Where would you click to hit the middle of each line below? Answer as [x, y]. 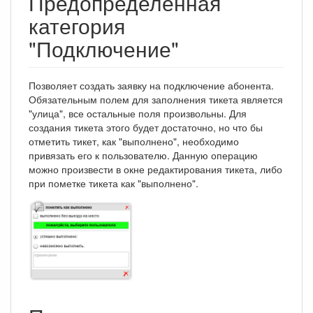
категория [77, 26]
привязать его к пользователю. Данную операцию [143, 155]
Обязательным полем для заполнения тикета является [156, 100]
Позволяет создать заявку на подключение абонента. [151, 86]
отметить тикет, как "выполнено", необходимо [134, 141]
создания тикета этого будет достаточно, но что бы [146, 128]
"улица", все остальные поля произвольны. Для [138, 114]
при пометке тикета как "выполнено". [114, 183]
